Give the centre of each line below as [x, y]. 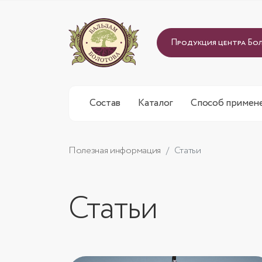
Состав [105, 103]
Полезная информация [115, 151]
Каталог [156, 103]
